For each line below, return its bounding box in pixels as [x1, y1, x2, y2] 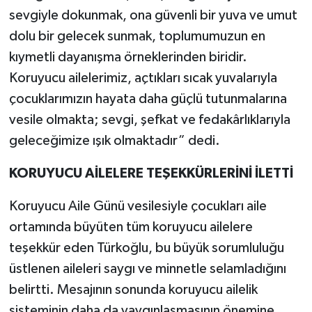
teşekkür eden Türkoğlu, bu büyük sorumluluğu [8, 240, 284, 255]
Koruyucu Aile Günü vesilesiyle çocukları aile [8, 198, 267, 213]
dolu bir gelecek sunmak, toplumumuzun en [8, 29, 265, 43]
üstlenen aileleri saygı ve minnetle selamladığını [8, 261, 286, 276]
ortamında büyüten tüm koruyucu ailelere [8, 219, 253, 234]
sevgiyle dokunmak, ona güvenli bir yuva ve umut [8, 8, 297, 22]
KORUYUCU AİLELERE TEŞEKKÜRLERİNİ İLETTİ [8, 166, 293, 180]
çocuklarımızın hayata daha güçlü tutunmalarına [8, 91, 287, 106]
